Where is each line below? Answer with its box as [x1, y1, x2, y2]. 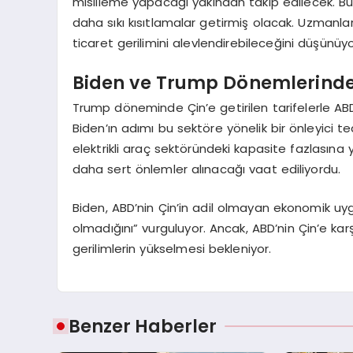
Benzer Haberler [69, 314, 217, 340]
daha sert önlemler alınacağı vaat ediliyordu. [72, 161, 341, 178]
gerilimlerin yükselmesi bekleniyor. [72, 240, 272, 257]
